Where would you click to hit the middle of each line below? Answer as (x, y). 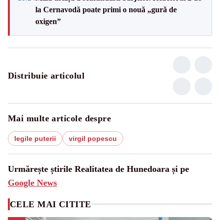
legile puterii (35, 138)
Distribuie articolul (46, 75)
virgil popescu (93, 138)
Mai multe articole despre (60, 118)
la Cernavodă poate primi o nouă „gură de (106, 9)
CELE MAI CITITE (51, 204)
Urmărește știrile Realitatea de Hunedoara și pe (98, 169)
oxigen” (48, 21)
